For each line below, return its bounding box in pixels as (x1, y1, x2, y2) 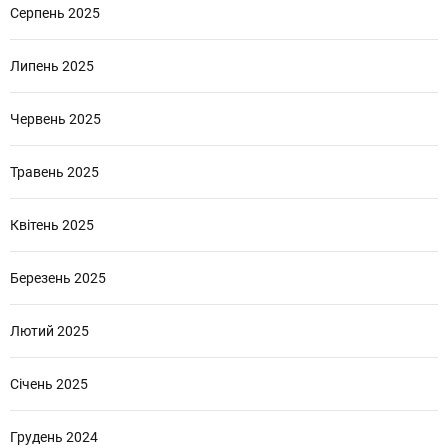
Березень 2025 (10, 270, 106, 287)
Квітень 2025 (10, 217, 94, 234)
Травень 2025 (10, 164, 99, 181)
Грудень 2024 (10, 429, 98, 446)
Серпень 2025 (10, 5, 100, 22)
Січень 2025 (10, 376, 88, 393)
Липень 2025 (10, 58, 94, 75)
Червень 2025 (10, 111, 101, 128)
